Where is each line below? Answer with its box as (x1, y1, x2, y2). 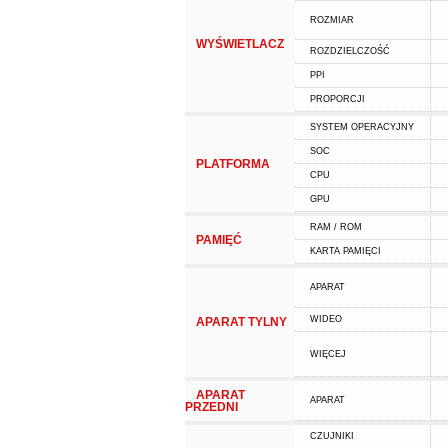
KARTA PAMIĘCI (309, 246, 381, 256)
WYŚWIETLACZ (195, 37, 284, 51)
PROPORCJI (309, 94, 365, 104)
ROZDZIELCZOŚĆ (309, 46, 390, 56)
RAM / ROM (309, 222, 362, 232)
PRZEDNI (184, 400, 238, 414)
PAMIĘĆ (195, 233, 242, 247)
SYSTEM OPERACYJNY (309, 122, 414, 132)
